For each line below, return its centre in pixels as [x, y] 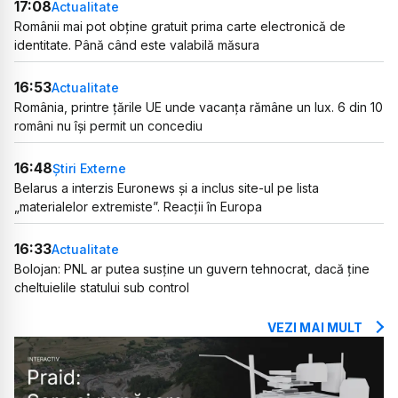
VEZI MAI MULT [315, 328]
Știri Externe [89, 168]
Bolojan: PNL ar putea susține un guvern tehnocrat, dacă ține [192, 269]
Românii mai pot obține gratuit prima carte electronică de [180, 27]
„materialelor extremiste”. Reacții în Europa [138, 207]
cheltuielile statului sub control [102, 288]
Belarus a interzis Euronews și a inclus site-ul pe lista [167, 188]
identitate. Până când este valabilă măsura [137, 45]
